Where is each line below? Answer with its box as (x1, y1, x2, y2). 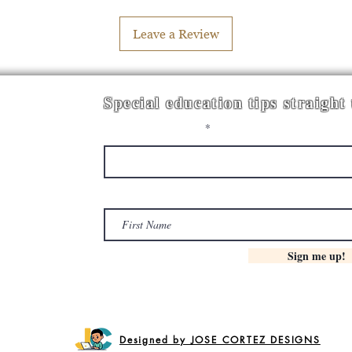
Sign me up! (288, 247, 346, 264)
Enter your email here (104, 119, 201, 135)
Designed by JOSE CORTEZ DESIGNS (119, 332, 321, 346)
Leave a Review (133, 26, 219, 41)
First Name (104, 182, 154, 198)
